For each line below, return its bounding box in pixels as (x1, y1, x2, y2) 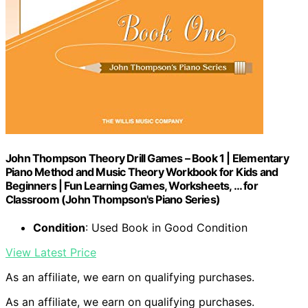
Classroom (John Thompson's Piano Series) (5, 192, 221, 207)
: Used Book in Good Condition (85, 221, 247, 235)
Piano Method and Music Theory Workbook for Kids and (5, 165, 278, 179)
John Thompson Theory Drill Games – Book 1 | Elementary (5, 151, 289, 166)
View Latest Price (5, 245, 96, 260)
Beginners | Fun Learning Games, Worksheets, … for (5, 179, 258, 193)
